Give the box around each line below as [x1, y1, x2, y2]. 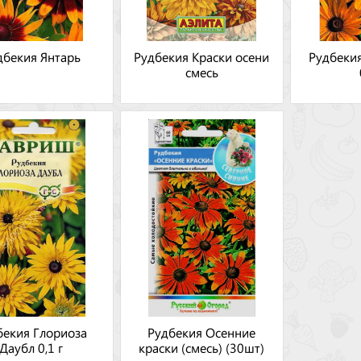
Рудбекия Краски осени [134, 52, 270, 61]
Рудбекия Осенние [147, 328, 256, 337]
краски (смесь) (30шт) [139, 343, 265, 352]
